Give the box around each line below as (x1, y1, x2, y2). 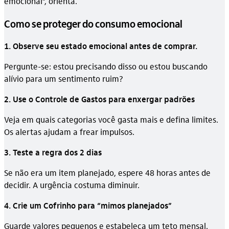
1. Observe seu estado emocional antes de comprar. (4, 40, 197, 52)
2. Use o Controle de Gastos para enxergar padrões (4, 94, 195, 105)
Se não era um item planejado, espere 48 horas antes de (4, 167, 211, 178)
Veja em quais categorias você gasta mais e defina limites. (4, 114, 218, 125)
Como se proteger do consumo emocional (4, 17, 182, 31)
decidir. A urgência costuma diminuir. (4, 179, 140, 191)
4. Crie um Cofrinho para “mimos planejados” (4, 200, 172, 211)
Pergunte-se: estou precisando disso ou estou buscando (4, 61, 208, 72)
